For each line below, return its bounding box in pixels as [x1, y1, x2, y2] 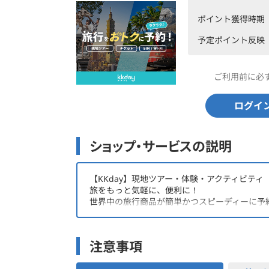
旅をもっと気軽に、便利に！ [89, 184, 199, 196]
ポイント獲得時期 [198, 13, 265, 25]
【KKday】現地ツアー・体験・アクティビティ [89, 173, 264, 184]
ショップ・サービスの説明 [89, 137, 232, 155]
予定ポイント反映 [198, 34, 265, 46]
